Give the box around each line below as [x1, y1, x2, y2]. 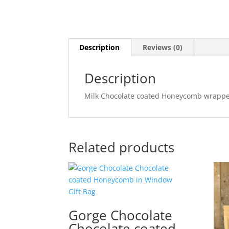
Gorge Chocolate [68, 206, 173, 224]
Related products [68, 138, 175, 156]
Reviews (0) [143, 42, 183, 52]
